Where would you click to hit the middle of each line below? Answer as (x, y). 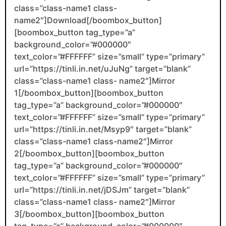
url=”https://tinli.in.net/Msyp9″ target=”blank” (103, 129)
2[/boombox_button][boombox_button (89, 154)
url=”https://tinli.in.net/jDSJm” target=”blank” (102, 190)
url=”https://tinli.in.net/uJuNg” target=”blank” (102, 69)
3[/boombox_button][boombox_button (89, 214)
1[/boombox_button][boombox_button (89, 93)
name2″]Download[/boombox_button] (88, 20)
